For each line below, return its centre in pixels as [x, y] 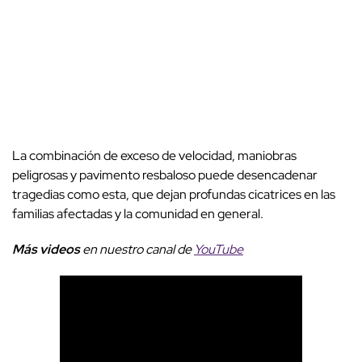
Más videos [46, 250]
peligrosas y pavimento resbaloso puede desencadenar [165, 175]
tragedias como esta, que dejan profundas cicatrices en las [174, 195]
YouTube [219, 250]
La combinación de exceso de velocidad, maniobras [154, 156]
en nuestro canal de [137, 250]
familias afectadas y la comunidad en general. [138, 214]
